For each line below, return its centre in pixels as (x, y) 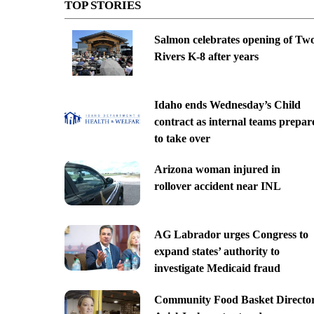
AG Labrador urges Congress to (231, 235)
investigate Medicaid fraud (217, 268)
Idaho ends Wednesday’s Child (227, 104)
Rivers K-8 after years (206, 56)
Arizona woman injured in (217, 170)
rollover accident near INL (217, 186)
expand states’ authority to (217, 252)
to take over (182, 138)
